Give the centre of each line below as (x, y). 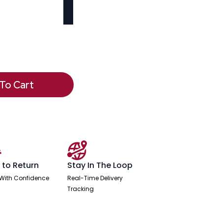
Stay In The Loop (100, 165)
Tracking (80, 189)
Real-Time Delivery (95, 178)
